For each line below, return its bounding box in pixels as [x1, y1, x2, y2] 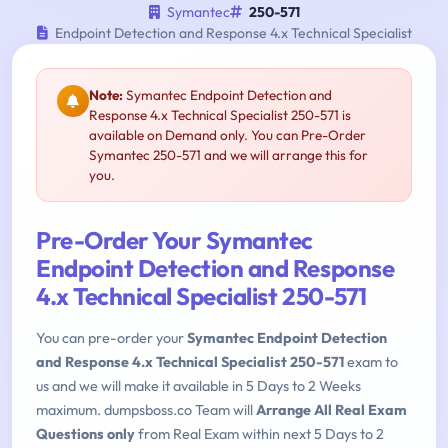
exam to [344, 353, 398, 372]
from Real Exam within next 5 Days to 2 [135, 425, 384, 444]
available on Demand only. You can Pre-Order [89, 126, 366, 145]
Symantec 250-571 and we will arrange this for [89, 146, 368, 165]
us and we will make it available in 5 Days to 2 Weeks [36, 377, 361, 396]
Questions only [36, 425, 135, 444]
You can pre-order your [36, 329, 187, 348]
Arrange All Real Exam [256, 401, 407, 420]
